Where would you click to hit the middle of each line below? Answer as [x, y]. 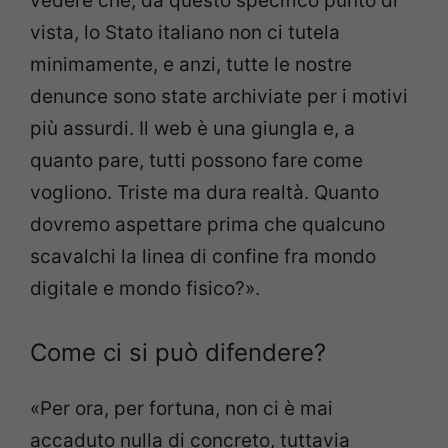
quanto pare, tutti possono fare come [196, 160]
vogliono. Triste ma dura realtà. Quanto [204, 192]
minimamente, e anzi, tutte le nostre [191, 64]
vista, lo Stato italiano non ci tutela [185, 32]
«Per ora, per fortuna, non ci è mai [181, 409]
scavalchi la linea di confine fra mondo [203, 256]
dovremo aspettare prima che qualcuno [207, 224]
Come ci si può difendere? [178, 353]
